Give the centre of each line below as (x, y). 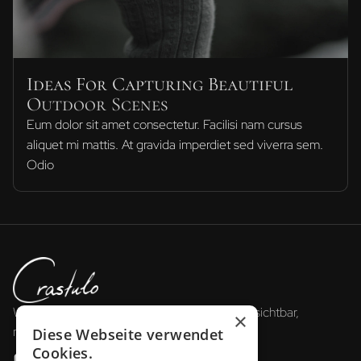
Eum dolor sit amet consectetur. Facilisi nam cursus (164, 125)
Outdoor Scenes (97, 105)
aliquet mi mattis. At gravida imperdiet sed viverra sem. (175, 145)
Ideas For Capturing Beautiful (160, 85)
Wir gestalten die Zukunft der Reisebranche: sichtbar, (156, 313)
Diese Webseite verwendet (128, 334)
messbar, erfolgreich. (69, 332)
